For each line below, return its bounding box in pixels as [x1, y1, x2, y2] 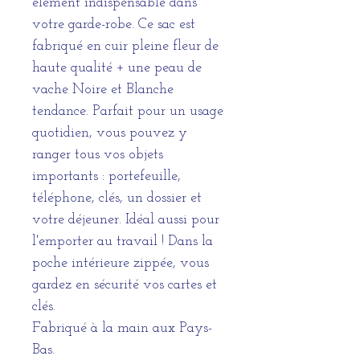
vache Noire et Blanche [32, 81, 174, 97]
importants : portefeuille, [32, 168, 181, 184]
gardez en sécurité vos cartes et [32, 276, 217, 292]
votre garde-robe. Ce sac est [32, 16, 195, 32]
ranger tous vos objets [32, 146, 163, 162]
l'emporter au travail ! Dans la [32, 233, 213, 249]
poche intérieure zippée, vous [32, 255, 209, 271]
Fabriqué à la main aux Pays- [32, 320, 212, 336]
